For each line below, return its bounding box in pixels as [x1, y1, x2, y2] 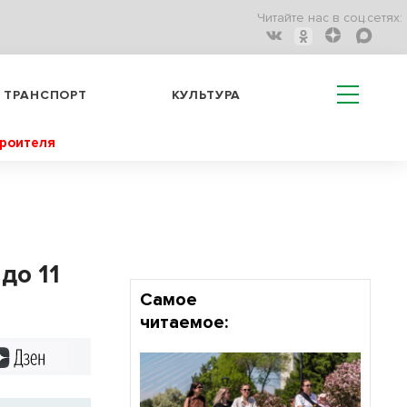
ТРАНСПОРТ [4, 86, 87, 103]
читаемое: [139, 312, 228, 333]
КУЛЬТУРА [171, 86, 242, 103]
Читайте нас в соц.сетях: [257, 10, 402, 26]
